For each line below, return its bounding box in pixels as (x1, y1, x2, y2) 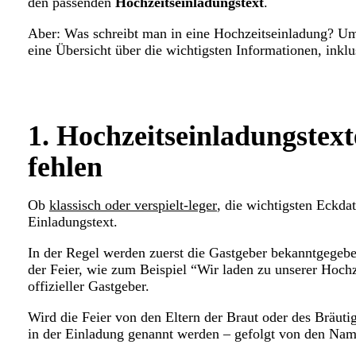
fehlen (28, 151, 103, 184)
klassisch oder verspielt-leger (49, 197, 217, 214)
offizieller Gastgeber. (28, 278, 149, 295)
